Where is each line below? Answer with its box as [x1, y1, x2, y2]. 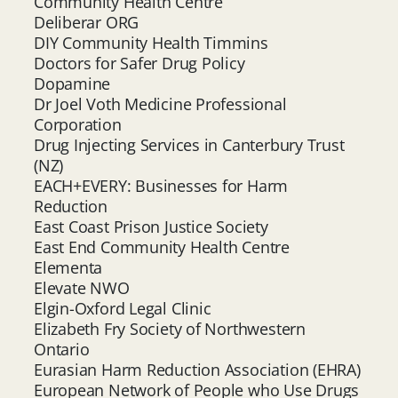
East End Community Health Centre [34, 235, 290, 258]
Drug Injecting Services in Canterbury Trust [34, 133, 345, 155]
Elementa [34, 256, 103, 278]
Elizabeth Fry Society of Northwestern [34, 317, 306, 339]
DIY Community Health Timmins [34, 31, 268, 53]
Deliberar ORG [34, 11, 139, 33]
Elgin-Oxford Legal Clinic [34, 297, 211, 319]
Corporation [34, 113, 122, 135]
